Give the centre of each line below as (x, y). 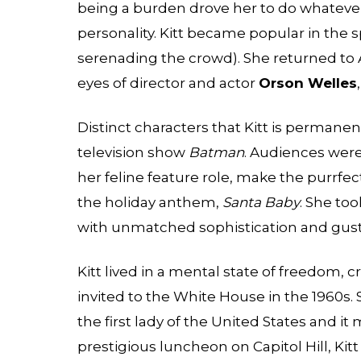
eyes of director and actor (168, 83)
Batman (216, 153)
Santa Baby (261, 203)
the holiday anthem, (150, 203)
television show (133, 153)
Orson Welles (308, 83)
